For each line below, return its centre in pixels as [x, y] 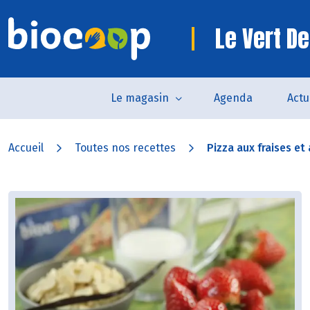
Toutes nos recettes [125, 148]
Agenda [233, 98]
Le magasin [140, 98]
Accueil [26, 148]
